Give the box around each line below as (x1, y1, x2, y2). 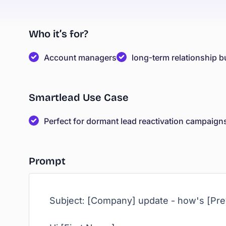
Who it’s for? (29, 28, 88, 40)
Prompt (29, 155, 66, 167)
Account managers (44, 52, 117, 63)
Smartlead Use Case (29, 91, 129, 103)
